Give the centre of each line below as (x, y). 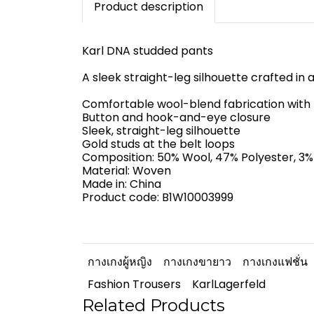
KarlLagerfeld (229, 285)
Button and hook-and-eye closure (176, 118)
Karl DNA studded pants (148, 51)
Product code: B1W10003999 (158, 198)
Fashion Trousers (134, 285)
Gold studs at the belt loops (158, 144)
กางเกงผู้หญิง (120, 262)
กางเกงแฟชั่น (275, 262)
